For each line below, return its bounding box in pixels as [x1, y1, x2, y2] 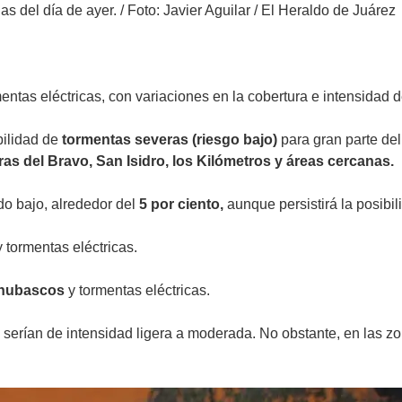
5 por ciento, [139, 196, 223, 212]
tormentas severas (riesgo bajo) [62, 131, 277, 147]
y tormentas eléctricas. [68, 282, 210, 298]
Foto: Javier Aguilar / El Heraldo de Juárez [127, 2, 396, 18]
